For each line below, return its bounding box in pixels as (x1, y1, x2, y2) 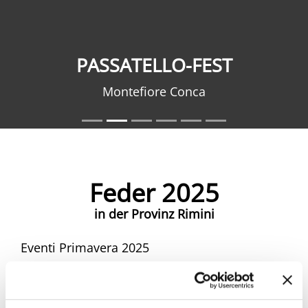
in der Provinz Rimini (93, 206, 214, 223)
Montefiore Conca (102, 83, 206, 100)
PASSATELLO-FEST (76, 52, 232, 78)
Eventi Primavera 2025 (21, 239, 149, 256)
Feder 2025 (89, 176, 219, 210)
